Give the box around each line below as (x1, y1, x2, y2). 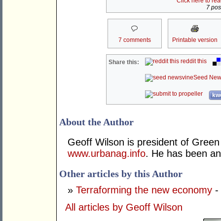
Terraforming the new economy (76, 184, 212, 196)
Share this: (109, 59, 140, 66)
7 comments (118, 37, 151, 44)
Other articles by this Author (59, 168, 183, 180)
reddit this (179, 58, 207, 65)
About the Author (59, 116, 134, 128)
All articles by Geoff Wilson (65, 202, 183, 213)
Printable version (172, 37, 218, 44)
